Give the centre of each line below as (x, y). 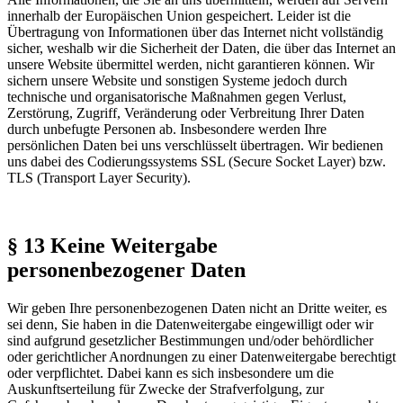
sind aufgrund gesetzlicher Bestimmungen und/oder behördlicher (190, 341)
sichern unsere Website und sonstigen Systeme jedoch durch (177, 80)
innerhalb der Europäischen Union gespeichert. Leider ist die (179, 15)
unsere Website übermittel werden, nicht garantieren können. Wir (191, 64)
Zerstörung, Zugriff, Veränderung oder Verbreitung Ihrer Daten (186, 112)
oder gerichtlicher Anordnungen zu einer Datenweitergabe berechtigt (201, 357)
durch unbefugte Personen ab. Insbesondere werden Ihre (167, 129)
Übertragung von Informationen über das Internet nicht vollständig (195, 31)
